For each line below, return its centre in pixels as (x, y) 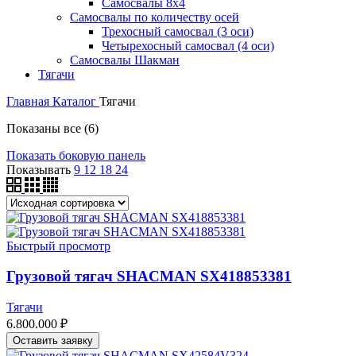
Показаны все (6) (52, 128)
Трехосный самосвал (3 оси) (178, 31)
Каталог (76, 101)
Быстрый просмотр (58, 246)
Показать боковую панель (76, 155)
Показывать (40, 169)
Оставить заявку (53, 341)
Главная (29, 101)
